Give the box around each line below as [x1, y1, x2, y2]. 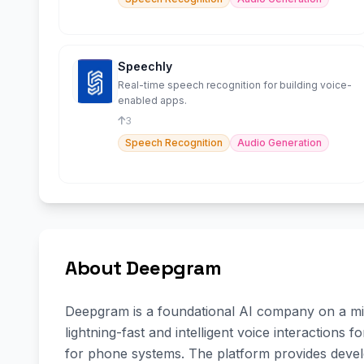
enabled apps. [118, 94, 187, 107]
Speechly [118, 59, 172, 74]
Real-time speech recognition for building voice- [118, 79, 352, 92]
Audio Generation [237, 136, 322, 149]
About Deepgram [65, 255, 222, 281]
